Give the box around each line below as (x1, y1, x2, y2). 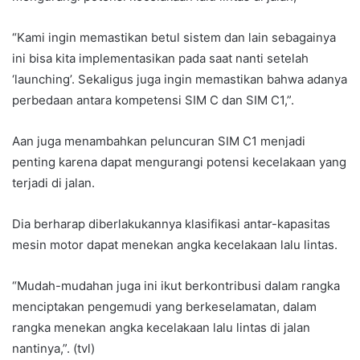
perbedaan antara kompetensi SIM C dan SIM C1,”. (12, 92, 294, 108)
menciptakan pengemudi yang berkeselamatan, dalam (12, 298, 317, 314)
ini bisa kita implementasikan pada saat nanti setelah (12, 50, 309, 66)
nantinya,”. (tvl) (12, 340, 95, 356)
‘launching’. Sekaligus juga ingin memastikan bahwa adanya (12, 71, 347, 87)
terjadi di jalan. (12, 174, 95, 190)
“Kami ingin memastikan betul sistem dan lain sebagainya (12, 29, 336, 45)
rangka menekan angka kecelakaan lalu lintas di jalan (12, 319, 310, 335)
